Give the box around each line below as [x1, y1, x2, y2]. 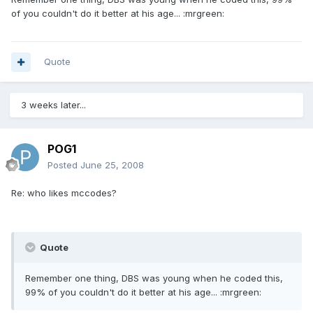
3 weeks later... [21, 99, 86, 111]
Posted [48, 159, 80, 171]
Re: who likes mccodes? [11, 187, 117, 199]
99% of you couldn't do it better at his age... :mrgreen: [25, 286, 261, 298]
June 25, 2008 [80, 159, 144, 171]
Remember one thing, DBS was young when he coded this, [25, 272, 283, 284]
